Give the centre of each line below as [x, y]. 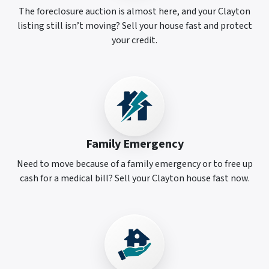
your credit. [134, 40]
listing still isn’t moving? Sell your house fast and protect [134, 26]
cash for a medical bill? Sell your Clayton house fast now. [134, 178]
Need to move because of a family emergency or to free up [134, 164]
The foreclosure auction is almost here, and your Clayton [134, 11]
